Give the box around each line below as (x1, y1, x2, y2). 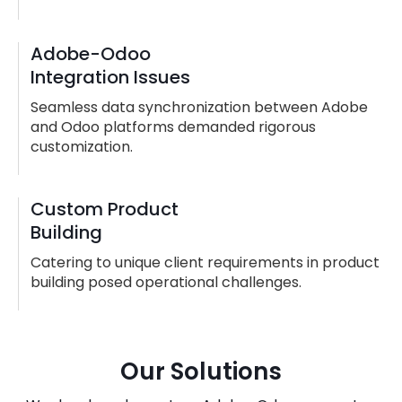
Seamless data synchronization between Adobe (31, 96, 368, 118)
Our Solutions (120, 354, 282, 388)
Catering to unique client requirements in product (31, 251, 380, 273)
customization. (31, 135, 133, 157)
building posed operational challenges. (31, 271, 301, 293)
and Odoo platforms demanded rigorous (31, 116, 316, 137)
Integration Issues (31, 65, 190, 91)
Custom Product (31, 196, 179, 222)
